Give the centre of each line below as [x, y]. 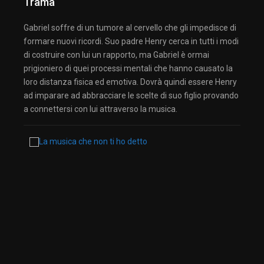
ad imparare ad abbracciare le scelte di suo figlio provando [131, 95]
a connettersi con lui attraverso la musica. [100, 109]
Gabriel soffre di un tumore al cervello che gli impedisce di [130, 27]
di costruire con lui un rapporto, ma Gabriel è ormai [116, 55]
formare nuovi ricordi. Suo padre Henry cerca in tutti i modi [131, 41]
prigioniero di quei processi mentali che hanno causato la [128, 68]
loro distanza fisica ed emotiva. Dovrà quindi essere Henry [130, 82]
